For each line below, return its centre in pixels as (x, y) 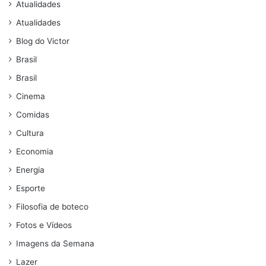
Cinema (31, 96)
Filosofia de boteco (52, 207)
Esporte (31, 189)
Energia (30, 170)
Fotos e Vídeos (44, 225)
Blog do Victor (43, 41)
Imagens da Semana (55, 244)
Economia (35, 152)
